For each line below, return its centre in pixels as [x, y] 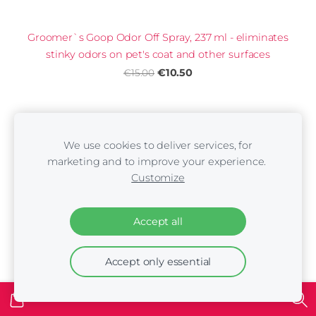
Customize [158, 178]
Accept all [158, 221]
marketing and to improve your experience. [158, 162]
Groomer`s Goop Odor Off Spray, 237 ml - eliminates [158, 38]
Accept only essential [158, 262]
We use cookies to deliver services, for [158, 145]
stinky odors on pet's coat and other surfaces [158, 55]
